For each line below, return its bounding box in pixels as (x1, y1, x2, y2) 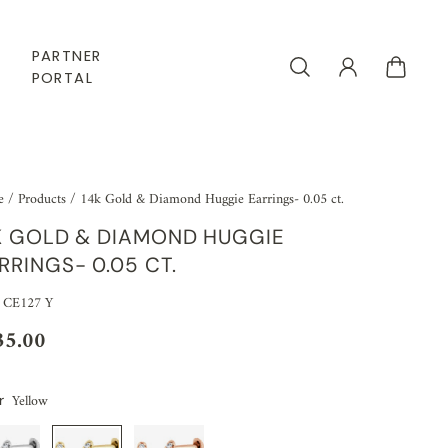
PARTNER (31, 45, 102, 66)
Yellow (12, 389, 49, 415)
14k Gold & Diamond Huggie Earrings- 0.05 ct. (80, 187, 345, 213)
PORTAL (31, 67, 94, 88)
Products (18, 187, 71, 213)
